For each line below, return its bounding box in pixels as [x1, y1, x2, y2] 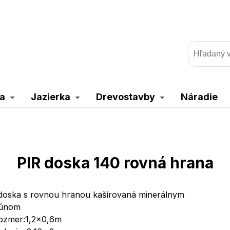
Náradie [180, 91, 218, 102]
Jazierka [30, 91, 70, 102]
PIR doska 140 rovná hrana [16, 154, 214, 172]
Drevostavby [95, 91, 155, 102]
